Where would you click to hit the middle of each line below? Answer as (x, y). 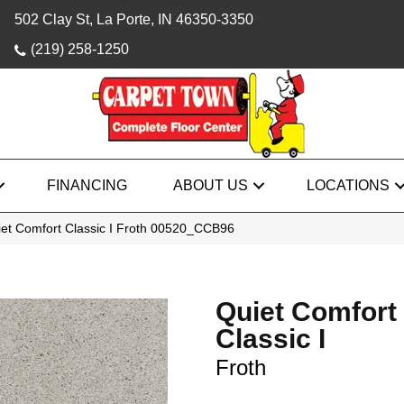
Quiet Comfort (306, 312)
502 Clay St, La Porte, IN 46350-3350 (133, 19)
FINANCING (87, 185)
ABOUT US (211, 185)
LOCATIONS (348, 185)
